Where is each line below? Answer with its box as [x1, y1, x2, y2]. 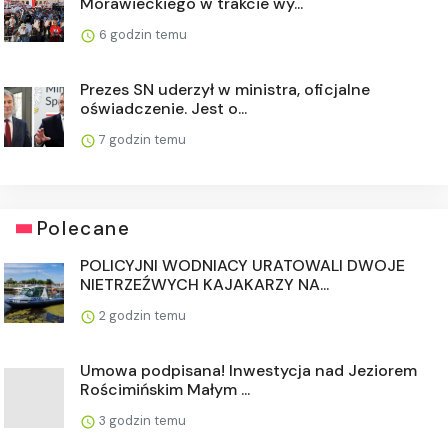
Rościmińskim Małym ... [80, 379, 250, 400]
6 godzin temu [96, 26, 187, 43]
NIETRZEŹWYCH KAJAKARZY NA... [80, 274, 329, 295]
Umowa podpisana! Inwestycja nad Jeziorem [80, 360, 417, 381]
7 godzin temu [96, 131, 186, 148]
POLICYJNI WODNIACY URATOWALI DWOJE [80, 255, 405, 276]
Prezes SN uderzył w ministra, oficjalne [80, 79, 370, 100]
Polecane [36, 216, 131, 241]
